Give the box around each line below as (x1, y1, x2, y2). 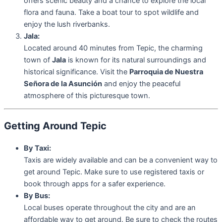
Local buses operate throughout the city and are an (24, 203, 196, 213)
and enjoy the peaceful (102, 79, 180, 88)
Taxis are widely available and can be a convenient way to (24, 156, 218, 165)
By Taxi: (24, 144, 51, 153)
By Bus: (24, 191, 50, 201)
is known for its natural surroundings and (66, 55, 206, 64)
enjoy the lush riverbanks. (24, 19, 110, 29)
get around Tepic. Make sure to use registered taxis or (24, 167, 204, 177)
